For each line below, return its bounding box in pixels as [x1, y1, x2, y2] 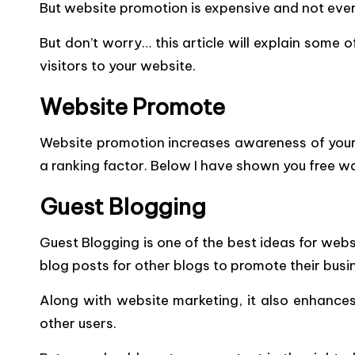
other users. [40, 315, 116, 332]
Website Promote [40, 93, 230, 120]
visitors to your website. [40, 57, 196, 74]
